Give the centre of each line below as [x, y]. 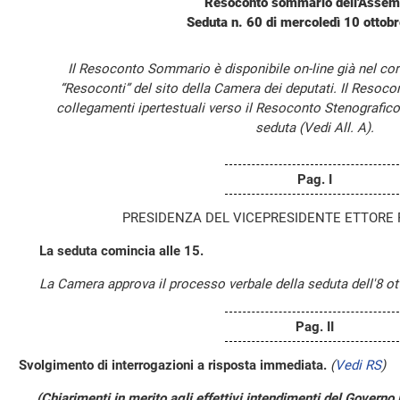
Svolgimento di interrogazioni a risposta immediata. [173, 365]
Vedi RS [358, 365]
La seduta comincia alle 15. [121, 251]
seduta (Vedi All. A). [314, 128]
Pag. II [314, 327]
